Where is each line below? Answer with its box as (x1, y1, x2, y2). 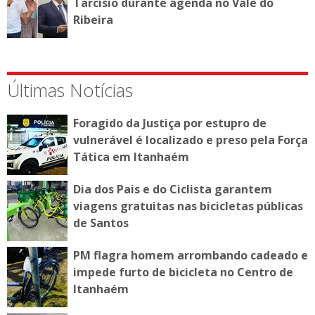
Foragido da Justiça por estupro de (73, 115, 266, 131)
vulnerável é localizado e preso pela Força (73, 131, 308, 148)
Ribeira (73, 11, 113, 27)
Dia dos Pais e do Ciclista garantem (73, 181, 272, 197)
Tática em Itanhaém (73, 148, 189, 165)
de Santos (73, 214, 129, 231)
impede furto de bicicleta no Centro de (73, 264, 293, 280)
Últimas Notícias (7, 77, 133, 102)
